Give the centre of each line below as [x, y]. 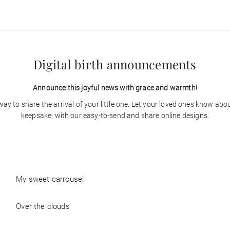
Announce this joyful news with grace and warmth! [115, 88]
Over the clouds [43, 206]
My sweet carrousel [50, 179]
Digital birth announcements [115, 64]
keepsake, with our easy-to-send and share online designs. [115, 116]
